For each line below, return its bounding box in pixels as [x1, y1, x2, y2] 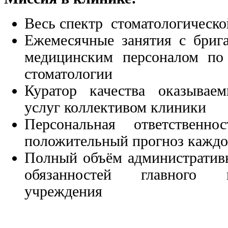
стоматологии [24, 66, 112, 82]
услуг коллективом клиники [24, 99, 206, 116]
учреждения [24, 183, 106, 200]
